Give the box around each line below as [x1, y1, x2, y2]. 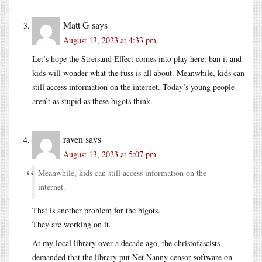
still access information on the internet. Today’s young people [32, 81, 235, 92]
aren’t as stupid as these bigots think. [32, 95, 153, 106]
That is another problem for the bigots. [32, 204, 160, 216]
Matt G [63, 18, 89, 31]
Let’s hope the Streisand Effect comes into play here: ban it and [32, 53, 242, 64]
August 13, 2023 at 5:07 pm [63, 148, 156, 160]
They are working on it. [32, 218, 111, 230]
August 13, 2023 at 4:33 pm [63, 34, 156, 46]
